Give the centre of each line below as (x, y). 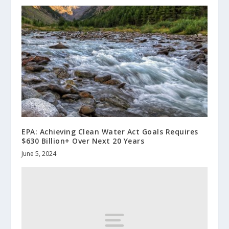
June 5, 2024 (39, 154)
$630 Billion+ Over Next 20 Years (83, 141)
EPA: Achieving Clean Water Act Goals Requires (110, 132)
